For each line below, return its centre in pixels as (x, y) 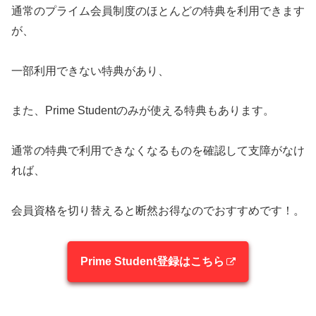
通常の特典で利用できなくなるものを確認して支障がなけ (158, 151)
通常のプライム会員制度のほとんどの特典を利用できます (158, 11)
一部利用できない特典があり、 (90, 71)
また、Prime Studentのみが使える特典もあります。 (143, 111)
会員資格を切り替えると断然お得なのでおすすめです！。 (158, 210)
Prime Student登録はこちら (152, 261)
